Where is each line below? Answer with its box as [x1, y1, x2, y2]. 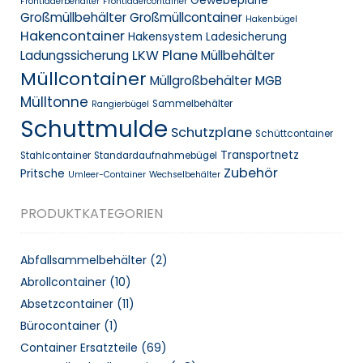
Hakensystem [128, 29, 203, 45]
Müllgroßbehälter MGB [150, 72, 282, 90]
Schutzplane [171, 123, 252, 143]
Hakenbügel [246, 13, 297, 26]
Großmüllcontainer [130, 9, 242, 27]
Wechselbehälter [149, 169, 220, 181]
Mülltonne [20, 92, 88, 113]
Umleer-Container [68, 169, 146, 181]
